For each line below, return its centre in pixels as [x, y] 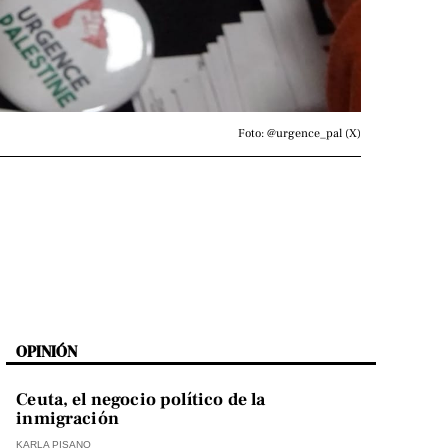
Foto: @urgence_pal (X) [299, 133]
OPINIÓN [47, 351]
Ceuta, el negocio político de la [141, 400]
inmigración [67, 419]
